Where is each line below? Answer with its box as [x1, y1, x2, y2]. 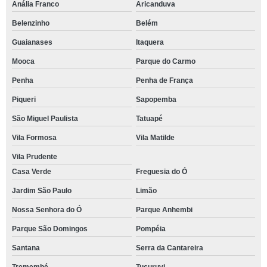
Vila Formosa [12, 133, 57, 142]
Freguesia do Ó [135, 167, 187, 176]
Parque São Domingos [12, 225, 88, 234]
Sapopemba [135, 95, 176, 104]
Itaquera [135, 38, 164, 47]
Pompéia [135, 225, 166, 234]
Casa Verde [12, 167, 51, 176]
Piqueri [12, 95, 36, 104]
